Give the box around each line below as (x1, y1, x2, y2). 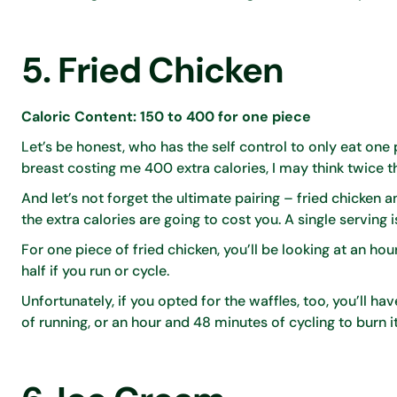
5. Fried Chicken (21, 46, 284, 93)
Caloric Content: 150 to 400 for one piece (21, 106, 311, 126)
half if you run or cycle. (21, 261, 173, 280)
